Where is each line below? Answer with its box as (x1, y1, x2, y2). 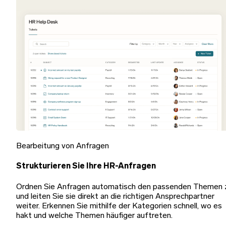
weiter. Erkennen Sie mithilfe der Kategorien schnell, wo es (16, 202, 222, 210)
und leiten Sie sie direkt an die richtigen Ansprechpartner (16, 192, 214, 201)
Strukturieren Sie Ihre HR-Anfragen (16, 162, 156, 171)
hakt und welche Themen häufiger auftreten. (16, 211, 173, 220)
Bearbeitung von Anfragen (16, 142, 109, 150)
